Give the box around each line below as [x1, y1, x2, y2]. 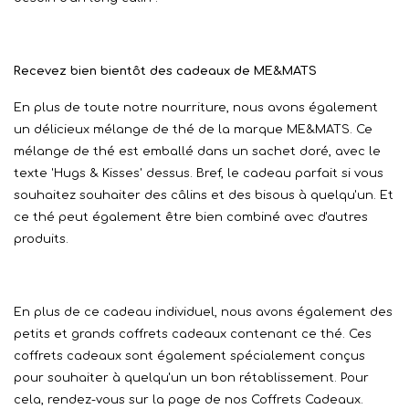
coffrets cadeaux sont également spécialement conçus [14, 349, 365, 362]
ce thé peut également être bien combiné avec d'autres [14, 210, 368, 224]
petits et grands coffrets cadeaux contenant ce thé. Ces [14, 327, 372, 341]
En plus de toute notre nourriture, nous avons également [14, 100, 378, 114]
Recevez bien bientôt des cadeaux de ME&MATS [14, 64, 317, 78]
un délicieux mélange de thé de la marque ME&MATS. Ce [14, 122, 372, 136]
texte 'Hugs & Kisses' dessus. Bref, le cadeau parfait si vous [14, 166, 383, 180]
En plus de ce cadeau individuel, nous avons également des [14, 305, 393, 319]
